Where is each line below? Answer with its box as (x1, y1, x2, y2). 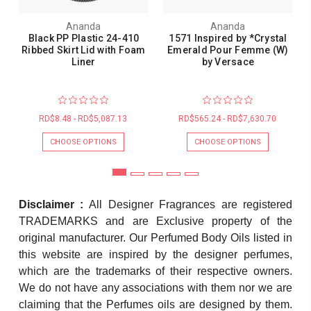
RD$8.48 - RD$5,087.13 (38, 113, 127, 124)
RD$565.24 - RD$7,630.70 (178, 113, 276, 124)
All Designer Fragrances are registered (83, 198, 293, 210)
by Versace (201, 56, 255, 67)
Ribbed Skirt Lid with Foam (22, 44, 146, 56)
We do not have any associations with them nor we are (18, 281, 293, 294)
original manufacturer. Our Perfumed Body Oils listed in (18, 231, 293, 244)
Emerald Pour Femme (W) (167, 44, 289, 56)
